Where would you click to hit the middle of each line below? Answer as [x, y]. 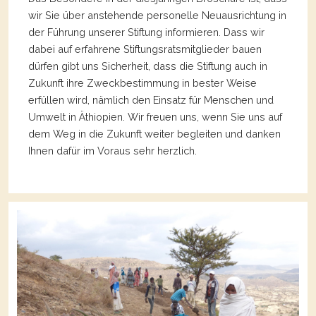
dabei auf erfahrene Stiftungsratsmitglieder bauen [145, 49]
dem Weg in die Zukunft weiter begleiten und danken [154, 134]
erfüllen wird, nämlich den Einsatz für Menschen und [151, 100]
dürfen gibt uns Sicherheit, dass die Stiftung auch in [148, 66]
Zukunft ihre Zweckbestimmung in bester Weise [142, 83]
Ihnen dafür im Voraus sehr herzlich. [113, 151]
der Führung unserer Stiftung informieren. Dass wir [146, 32]
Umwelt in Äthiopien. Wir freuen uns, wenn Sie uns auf [155, 117]
